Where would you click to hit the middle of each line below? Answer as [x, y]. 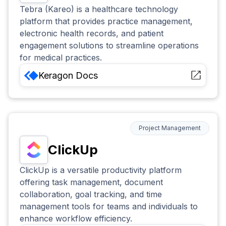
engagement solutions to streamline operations [109, 45]
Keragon [56, 75]
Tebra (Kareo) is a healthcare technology [99, 9]
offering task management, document [92, 182]
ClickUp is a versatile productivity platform [101, 170]
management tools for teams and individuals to [109, 207]
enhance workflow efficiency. [76, 219]
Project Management [170, 128]
